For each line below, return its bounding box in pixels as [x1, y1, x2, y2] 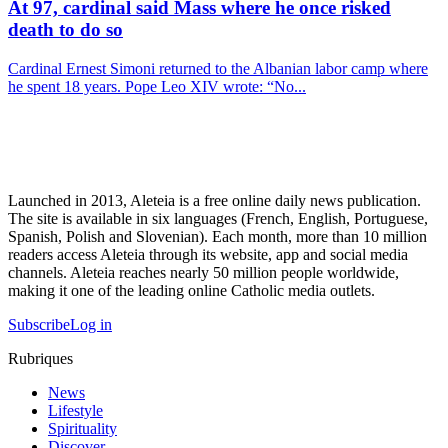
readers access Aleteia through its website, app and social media [8, 246, 408, 264]
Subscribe [8, 316, 70, 334]
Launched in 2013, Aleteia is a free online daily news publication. [8, 192, 421, 210]
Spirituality [48, 420, 117, 438]
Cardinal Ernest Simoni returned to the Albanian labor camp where [8, 60, 428, 78]
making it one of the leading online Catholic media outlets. [8, 282, 375, 300]
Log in [70, 316, 112, 334]
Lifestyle [48, 402, 103, 420]
